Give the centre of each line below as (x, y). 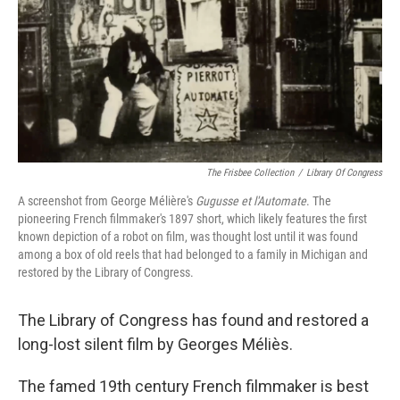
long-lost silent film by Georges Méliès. (155, 344)
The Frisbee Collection (250, 173)
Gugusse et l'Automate (251, 201)
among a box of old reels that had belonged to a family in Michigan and (193, 254)
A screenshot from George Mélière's (107, 201)
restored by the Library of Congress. (106, 272)
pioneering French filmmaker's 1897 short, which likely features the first (192, 219)
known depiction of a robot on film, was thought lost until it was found (188, 237)
